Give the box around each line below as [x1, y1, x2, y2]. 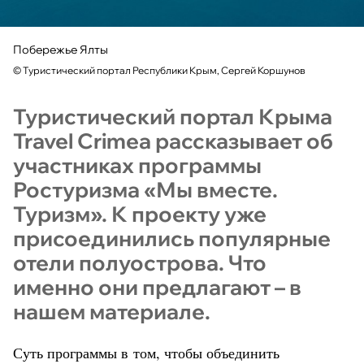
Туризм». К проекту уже [13, 200, 266, 227]
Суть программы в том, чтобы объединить [13, 342, 279, 362]
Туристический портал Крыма [13, 102, 332, 130]
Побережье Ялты [13, 41, 108, 57]
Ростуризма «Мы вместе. [13, 175, 278, 203]
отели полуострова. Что [13, 249, 266, 276]
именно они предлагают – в [13, 273, 301, 301]
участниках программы [13, 151, 262, 179]
